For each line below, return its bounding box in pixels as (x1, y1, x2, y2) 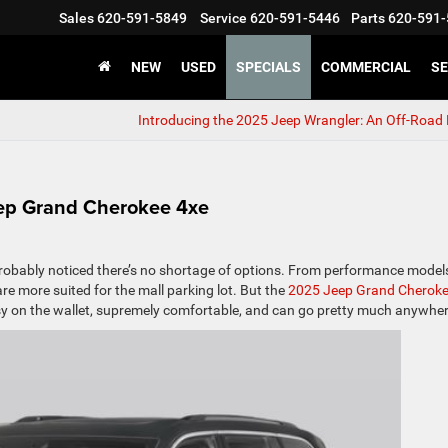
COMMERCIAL (321, 59, 411, 76)
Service (200, 10, 247, 27)
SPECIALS (236, 59, 301, 76)
